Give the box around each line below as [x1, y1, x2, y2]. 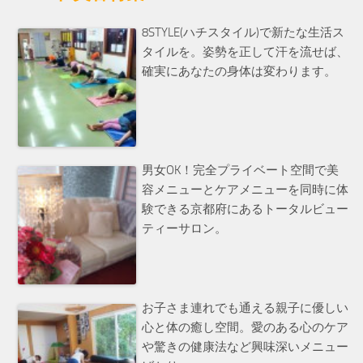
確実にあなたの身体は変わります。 [142, 63, 337, 79]
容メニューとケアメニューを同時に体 [142, 182, 349, 198]
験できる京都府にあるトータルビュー [142, 202, 349, 217]
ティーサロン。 [142, 221, 228, 237]
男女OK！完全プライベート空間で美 [142, 163, 340, 178]
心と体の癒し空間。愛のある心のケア [142, 320, 349, 335]
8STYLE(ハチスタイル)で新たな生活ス [142, 24, 345, 40]
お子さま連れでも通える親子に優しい [142, 301, 349, 316]
